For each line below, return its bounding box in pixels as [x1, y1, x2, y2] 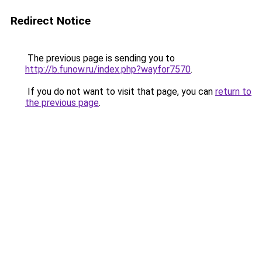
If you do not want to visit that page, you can [25, 86, 215, 97]
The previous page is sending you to [25, 53, 175, 64]
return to [215, 86, 251, 97]
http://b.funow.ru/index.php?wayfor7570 [25, 64, 191, 75]
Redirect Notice [11, 14, 91, 27]
